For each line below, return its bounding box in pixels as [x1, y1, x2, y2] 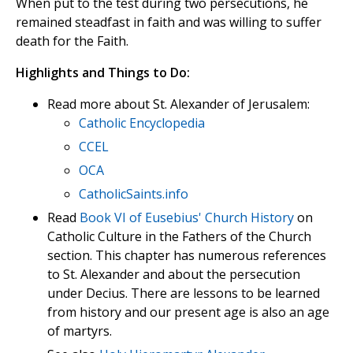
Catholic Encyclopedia [79, 114, 205, 132]
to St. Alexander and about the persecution [47, 266, 300, 284]
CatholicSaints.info [79, 185, 188, 203]
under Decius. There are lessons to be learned [47, 284, 320, 303]
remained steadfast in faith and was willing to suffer [16, 13, 321, 32]
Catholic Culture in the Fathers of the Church [47, 228, 311, 246]
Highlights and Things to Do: [16, 64, 190, 82]
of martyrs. [47, 322, 112, 340]
